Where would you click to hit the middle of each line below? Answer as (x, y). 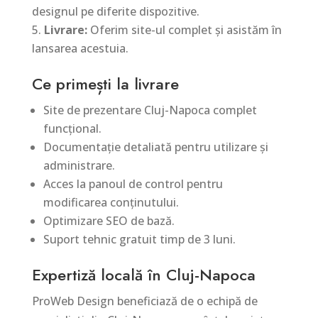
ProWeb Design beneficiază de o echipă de (144, 301)
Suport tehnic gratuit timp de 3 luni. (139, 239)
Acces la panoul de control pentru (133, 184)
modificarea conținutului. (111, 202)
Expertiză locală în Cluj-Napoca (143, 275)
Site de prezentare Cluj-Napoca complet (150, 110)
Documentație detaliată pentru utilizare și (155, 147)
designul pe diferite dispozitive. (115, 11)
